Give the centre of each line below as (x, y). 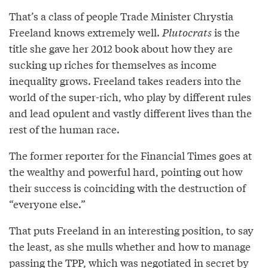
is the (226, 32)
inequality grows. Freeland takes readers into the (125, 80)
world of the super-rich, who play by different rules (130, 96)
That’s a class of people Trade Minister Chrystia (121, 16)
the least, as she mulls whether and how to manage (130, 246)
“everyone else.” (47, 203)
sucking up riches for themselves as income (113, 64)
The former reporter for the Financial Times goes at (130, 155)
